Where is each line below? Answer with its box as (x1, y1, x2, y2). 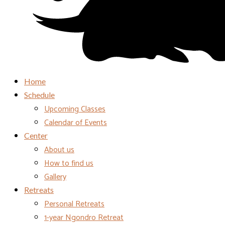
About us (44, 143, 74, 157)
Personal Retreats (44, 197, 104, 211)
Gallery (44, 170, 66, 184)
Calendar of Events (44, 116, 107, 130)
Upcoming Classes (44, 102, 105, 116)
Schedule (24, 90, 55, 99)
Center (24, 131, 48, 140)
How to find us (44, 157, 93, 170)
